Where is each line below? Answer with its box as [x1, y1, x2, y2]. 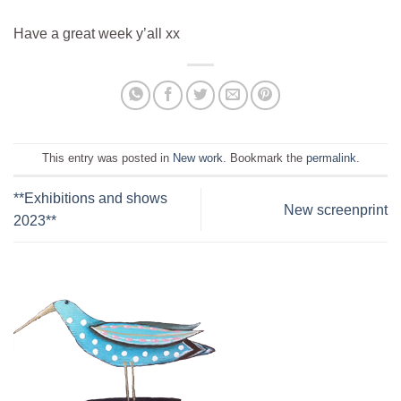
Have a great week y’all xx [13, 25, 180, 41]
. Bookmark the [222, 151, 306, 166]
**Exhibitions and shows [13, 191, 167, 207]
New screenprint [284, 201, 388, 218]
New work [172, 151, 223, 166]
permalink [305, 151, 356, 166]
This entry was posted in [41, 151, 173, 166]
